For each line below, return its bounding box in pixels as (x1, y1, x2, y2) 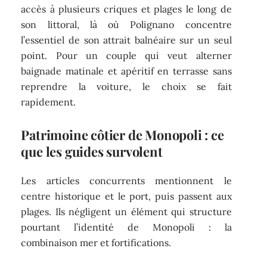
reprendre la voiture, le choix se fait (21, 80, 232, 92)
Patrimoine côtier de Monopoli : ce (21, 125, 224, 144)
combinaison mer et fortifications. (21, 237, 172, 249)
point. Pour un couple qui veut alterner (21, 49, 232, 61)
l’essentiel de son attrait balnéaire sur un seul (21, 33, 232, 46)
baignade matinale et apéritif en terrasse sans (21, 64, 232, 77)
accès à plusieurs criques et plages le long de (21, 2, 232, 15)
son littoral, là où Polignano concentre (21, 18, 232, 30)
